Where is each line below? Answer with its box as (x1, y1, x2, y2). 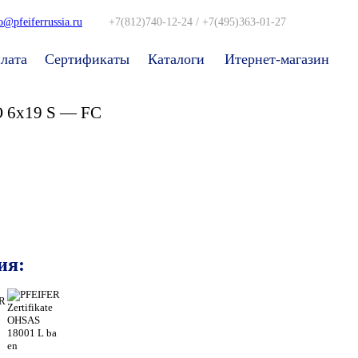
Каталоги (148, 50, 205, 67)
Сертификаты (45, 50, 129, 67)
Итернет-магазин (225, 50, 329, 67)
